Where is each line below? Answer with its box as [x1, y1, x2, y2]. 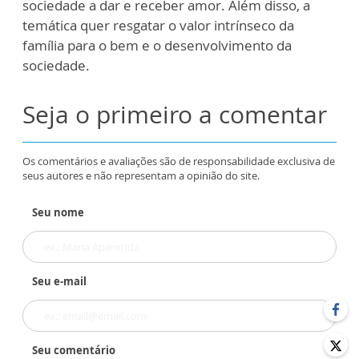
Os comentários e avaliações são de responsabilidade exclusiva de [22, 154, 335, 168]
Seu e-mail [32, 274, 87, 288]
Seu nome [32, 205, 84, 220]
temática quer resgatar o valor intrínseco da [22, 16, 294, 34]
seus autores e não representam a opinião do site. [22, 168, 260, 183]
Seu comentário [32, 343, 115, 357]
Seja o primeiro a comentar [22, 98, 327, 131]
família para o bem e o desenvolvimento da [22, 36, 292, 54]
